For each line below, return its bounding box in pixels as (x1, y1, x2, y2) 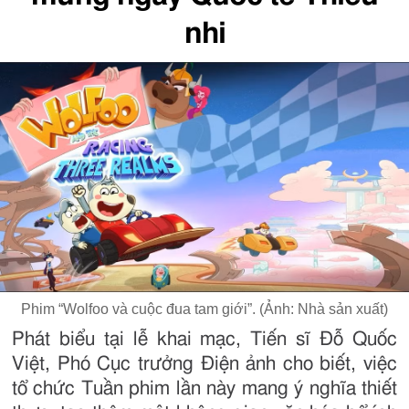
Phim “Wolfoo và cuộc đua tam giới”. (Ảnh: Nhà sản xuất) (21, 301, 388, 318)
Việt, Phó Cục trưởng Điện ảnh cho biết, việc (12, 354, 397, 374)
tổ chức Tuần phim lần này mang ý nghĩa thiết (12, 379, 397, 399)
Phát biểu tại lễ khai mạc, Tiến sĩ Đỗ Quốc (12, 330, 397, 350)
